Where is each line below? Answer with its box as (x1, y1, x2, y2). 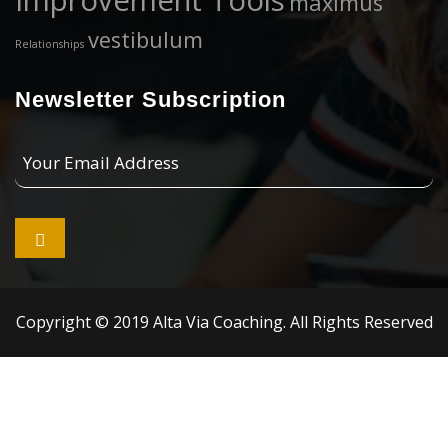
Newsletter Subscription (15, 87, 286, 112)
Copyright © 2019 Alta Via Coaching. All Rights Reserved (15, 311, 433, 333)
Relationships (15, 37, 84, 51)
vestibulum (88, 25, 203, 54)
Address (14, 187, 76, 207)
